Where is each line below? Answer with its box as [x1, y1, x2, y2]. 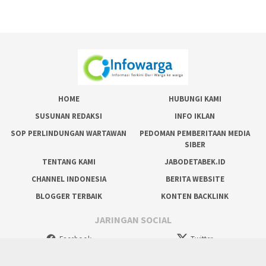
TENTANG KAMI [42, 157, 96, 167]
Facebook [59, 234, 91, 245]
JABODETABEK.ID [164, 157, 226, 167]
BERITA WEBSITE [165, 174, 224, 184]
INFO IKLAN [175, 111, 216, 121]
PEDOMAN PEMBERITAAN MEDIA [140, 128, 251, 138]
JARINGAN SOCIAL [94, 213, 172, 226]
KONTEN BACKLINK [161, 191, 229, 201]
